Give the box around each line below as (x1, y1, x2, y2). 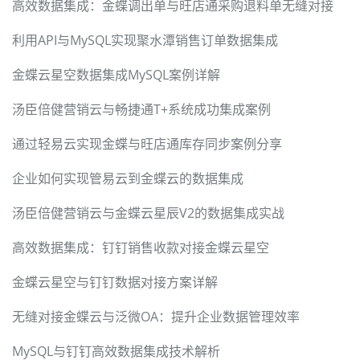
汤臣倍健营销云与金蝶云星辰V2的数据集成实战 (12, 204, 284, 223)
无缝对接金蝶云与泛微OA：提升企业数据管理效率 (12, 308, 300, 326)
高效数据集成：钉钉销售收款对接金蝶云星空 (12, 239, 269, 257)
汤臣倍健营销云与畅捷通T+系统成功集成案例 (12, 100, 271, 119)
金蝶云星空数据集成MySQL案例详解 (12, 66, 220, 84)
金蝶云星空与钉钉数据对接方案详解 (12, 273, 218, 292)
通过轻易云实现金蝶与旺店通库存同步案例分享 (12, 135, 282, 153)
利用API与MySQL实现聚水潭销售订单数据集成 (12, 31, 278, 50)
